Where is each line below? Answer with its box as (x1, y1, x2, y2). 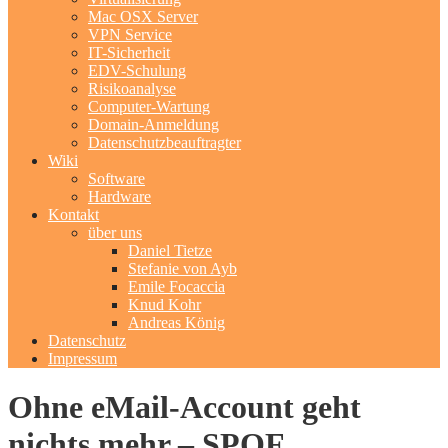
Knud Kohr (128, 296, 201, 313)
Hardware (88, 188, 151, 205)
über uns (88, 224, 142, 241)
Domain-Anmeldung (88, 116, 219, 133)
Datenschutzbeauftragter (88, 134, 241, 151)
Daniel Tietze (128, 242, 212, 259)
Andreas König (128, 314, 225, 331)
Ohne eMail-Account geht (8, 389, 361, 426)
